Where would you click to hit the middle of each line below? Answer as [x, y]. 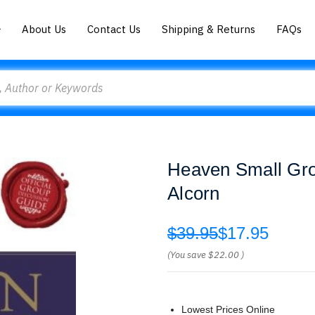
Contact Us [114, 29]
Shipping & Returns [209, 29]
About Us [44, 29]
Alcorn [194, 193]
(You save [187, 255]
